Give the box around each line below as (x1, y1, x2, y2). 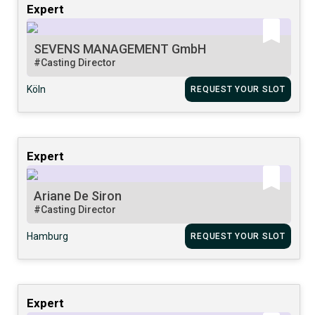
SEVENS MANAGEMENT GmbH (34, 41, 207, 56)
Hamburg (27, 230, 69, 242)
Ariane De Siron (34, 188, 122, 203)
